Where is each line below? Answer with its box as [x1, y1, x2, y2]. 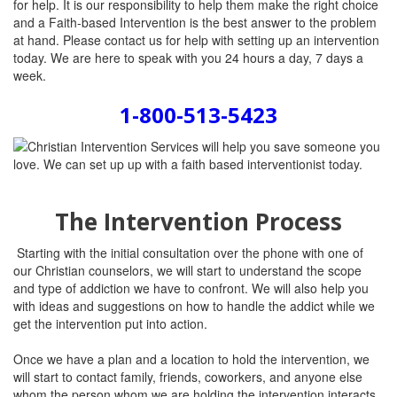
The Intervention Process [55, 206, 342, 237]
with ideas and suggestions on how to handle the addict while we [13, 297, 375, 315]
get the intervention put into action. [13, 315, 207, 332]
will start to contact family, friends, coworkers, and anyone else [13, 368, 362, 385]
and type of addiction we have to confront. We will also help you [13, 279, 369, 297]
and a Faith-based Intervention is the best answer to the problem [13, 13, 377, 31]
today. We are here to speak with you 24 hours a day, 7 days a [13, 49, 363, 66]
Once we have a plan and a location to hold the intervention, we [13, 350, 370, 368]
